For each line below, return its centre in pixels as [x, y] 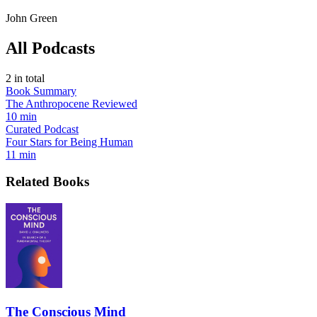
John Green [31, 18]
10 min [21, 116]
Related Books [47, 182]
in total [28, 78]
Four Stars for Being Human [69, 142]
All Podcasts [50, 48]
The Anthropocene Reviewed [71, 103]
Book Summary [41, 91]
